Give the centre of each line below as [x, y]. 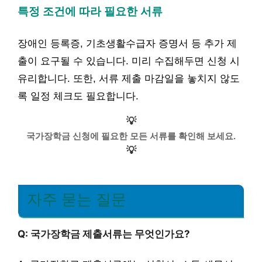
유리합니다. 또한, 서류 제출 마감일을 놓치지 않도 [129, 78]
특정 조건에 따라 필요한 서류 [90, 11]
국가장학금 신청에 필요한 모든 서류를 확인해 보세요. [131, 136]
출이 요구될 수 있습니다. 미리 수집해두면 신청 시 [129, 61]
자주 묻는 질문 [77, 199]
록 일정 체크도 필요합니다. [78, 96]
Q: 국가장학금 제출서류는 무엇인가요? [104, 234]
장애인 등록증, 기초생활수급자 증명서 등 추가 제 [127, 43]
